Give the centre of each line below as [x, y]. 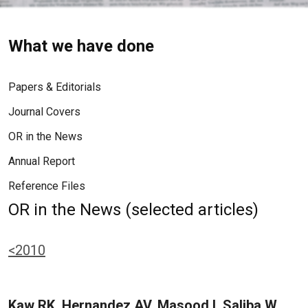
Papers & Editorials [55, 87]
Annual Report [42, 161]
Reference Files [47, 186]
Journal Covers [44, 112]
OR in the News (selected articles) [133, 210]
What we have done [81, 46]
